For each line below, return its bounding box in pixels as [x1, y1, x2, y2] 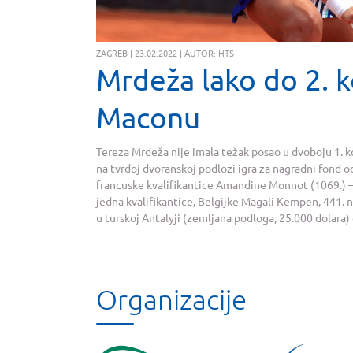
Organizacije [96, 283, 247, 316]
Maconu [96, 99, 200, 135]
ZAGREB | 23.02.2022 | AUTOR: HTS [96, 46, 234, 60]
